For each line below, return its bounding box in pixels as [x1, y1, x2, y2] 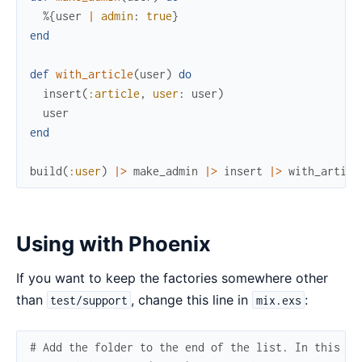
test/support [50, 293, 128, 307]
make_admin [133, 164, 198, 179]
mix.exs [255, 293, 301, 307]
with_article [56, 67, 133, 82]
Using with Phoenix [16, 230, 211, 256]
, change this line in [131, 291, 253, 308]
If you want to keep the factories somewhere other [16, 269, 328, 286]
